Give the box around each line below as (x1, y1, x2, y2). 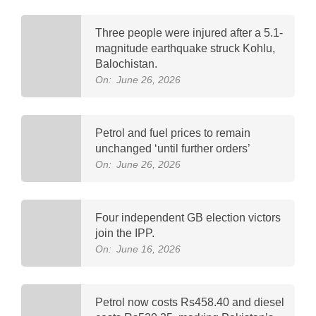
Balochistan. (95, 57, 157, 70)
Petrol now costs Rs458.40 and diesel (95, 296, 284, 308)
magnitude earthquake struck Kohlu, (95, 42, 275, 54)
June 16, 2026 (116, 243, 181, 255)
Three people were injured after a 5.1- (95, 26, 283, 39)
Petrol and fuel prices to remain (95, 126, 250, 139)
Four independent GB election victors (95, 211, 281, 224)
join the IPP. (95, 226, 154, 239)
